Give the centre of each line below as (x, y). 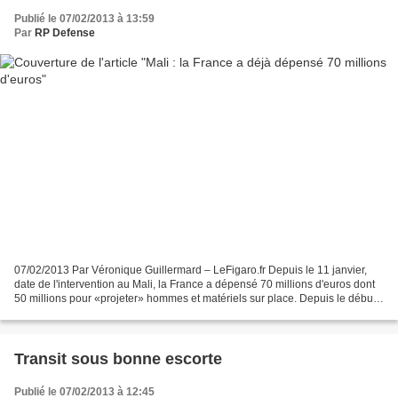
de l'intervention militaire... (77, 313)
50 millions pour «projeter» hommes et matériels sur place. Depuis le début (195, 299)
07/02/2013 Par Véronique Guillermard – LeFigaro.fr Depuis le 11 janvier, (191, 271)
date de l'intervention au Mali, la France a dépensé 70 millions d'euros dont (195, 285)
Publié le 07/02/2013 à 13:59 (84, 18)
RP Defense (65, 32)
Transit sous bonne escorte (118, 359)
